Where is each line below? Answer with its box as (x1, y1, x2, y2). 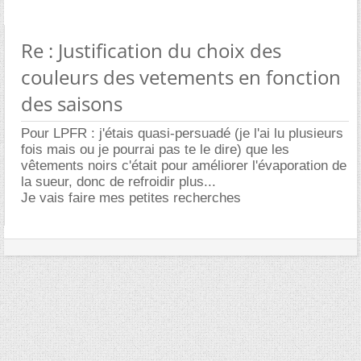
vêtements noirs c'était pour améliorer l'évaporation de (21, 157, 346, 173)
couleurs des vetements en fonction (21, 63, 341, 90)
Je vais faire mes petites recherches (21, 189, 241, 205)
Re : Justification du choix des (21, 36, 281, 64)
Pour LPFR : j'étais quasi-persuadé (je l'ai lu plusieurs (21, 125, 343, 141)
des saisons (21, 89, 122, 117)
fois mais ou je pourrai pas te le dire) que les (21, 141, 289, 157)
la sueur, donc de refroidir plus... (21, 173, 216, 189)
